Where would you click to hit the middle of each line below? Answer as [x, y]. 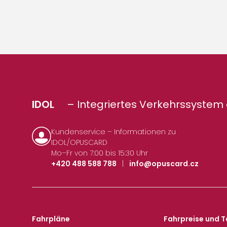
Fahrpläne [51, 219]
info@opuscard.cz [164, 163]
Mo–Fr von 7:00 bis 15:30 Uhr [100, 153]
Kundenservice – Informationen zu [114, 131]
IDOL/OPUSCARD [80, 142]
